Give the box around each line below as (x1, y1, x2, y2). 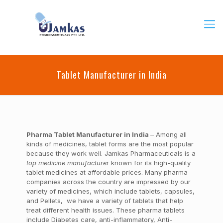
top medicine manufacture (26, 159, 107, 167)
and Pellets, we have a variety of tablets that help (26, 197, 183, 205)
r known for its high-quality (106, 159, 191, 167)
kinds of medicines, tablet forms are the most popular (26, 140, 194, 148)
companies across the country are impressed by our (26, 178, 191, 186)
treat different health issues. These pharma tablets (26, 206, 185, 214)
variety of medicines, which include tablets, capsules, (26, 187, 195, 195)
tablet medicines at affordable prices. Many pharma (26, 168, 188, 176)
